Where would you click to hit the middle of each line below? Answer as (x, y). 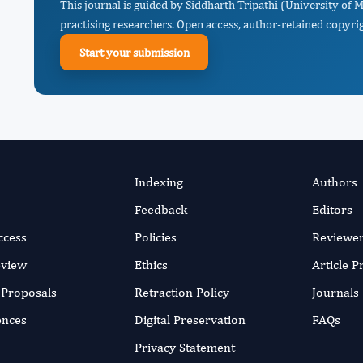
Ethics (151, 265)
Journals (336, 292)
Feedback (160, 209)
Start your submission (134, 52)
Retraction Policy (181, 292)
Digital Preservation (190, 320)
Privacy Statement (184, 347)
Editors (333, 209)
